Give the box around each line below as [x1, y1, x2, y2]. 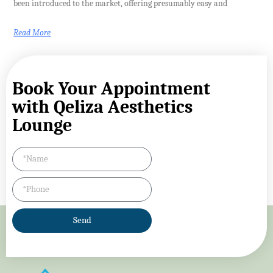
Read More [13, 27, 51, 38]
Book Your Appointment [12, 77, 210, 99]
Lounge [12, 114, 72, 136]
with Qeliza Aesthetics [12, 96, 193, 118]
